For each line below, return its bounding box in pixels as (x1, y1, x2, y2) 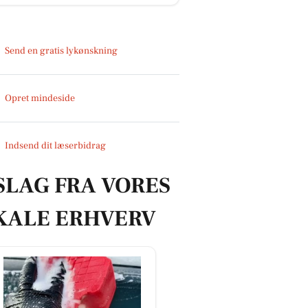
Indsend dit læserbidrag (5, 139, 107, 152)
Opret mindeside (5, 91, 76, 104)
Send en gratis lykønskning (5, 44, 118, 57)
